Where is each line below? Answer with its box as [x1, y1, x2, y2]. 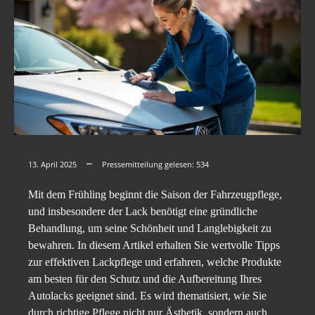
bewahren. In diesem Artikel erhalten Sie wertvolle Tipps [28, 239, 280, 252]
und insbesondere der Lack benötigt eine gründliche [28, 205, 257, 218]
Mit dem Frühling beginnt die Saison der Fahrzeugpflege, [28, 188, 282, 201]
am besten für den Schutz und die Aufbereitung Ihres [28, 273, 262, 285]
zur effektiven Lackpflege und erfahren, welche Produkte [28, 256, 281, 269]
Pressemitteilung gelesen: [102, 159, 196, 170]
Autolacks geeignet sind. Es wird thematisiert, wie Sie [28, 290, 266, 302]
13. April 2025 [28, 159, 77, 170]
